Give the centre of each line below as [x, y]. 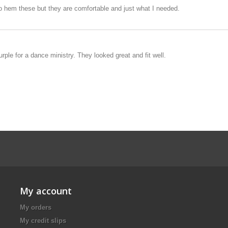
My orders [36, 207]
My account [46, 191]
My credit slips [43, 221]
